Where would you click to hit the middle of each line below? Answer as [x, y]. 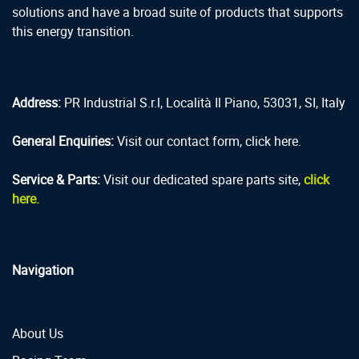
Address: [36, 102]
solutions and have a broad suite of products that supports [177, 12]
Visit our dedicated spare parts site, [204, 179]
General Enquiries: [63, 141]
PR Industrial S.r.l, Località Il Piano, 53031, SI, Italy [205, 102]
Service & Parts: [56, 179]
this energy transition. [73, 31]
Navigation [43, 270]
